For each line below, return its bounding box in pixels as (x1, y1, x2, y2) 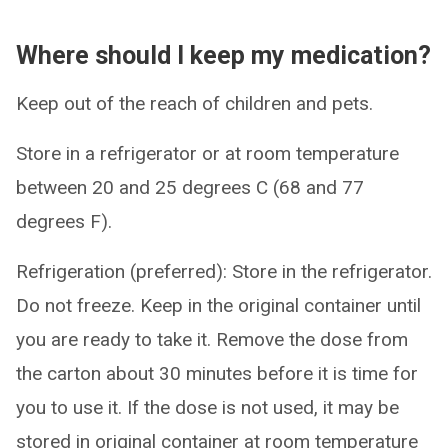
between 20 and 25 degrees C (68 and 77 (16, 176, 364, 199)
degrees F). (16, 210, 112, 233)
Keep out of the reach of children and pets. (16, 92, 373, 115)
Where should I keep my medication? (16, 41, 431, 70)
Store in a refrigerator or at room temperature (16, 142, 399, 165)
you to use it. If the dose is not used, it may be (16, 396, 399, 419)
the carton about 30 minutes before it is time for (16, 362, 418, 385)
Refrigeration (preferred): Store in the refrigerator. (16, 260, 432, 283)
